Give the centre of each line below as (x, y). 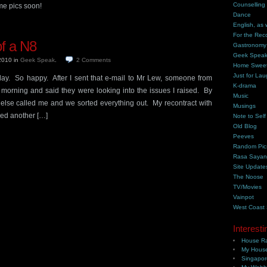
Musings (245, 106)
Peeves (244, 136)
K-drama (245, 86)
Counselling (249, 4)
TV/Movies (248, 187)
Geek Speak (38, 60)
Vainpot (244, 197)
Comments (96, 60)
